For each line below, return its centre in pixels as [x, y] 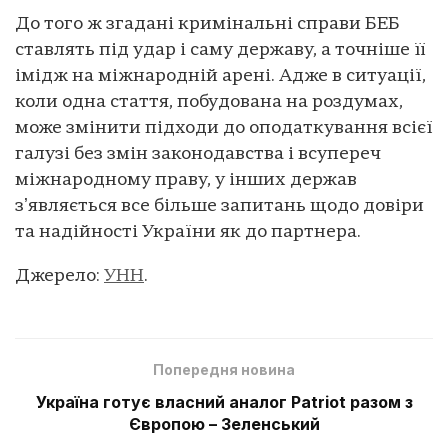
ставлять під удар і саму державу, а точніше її [220, 50]
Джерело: [59, 276]
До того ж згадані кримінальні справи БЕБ [207, 24]
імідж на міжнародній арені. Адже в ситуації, [220, 76]
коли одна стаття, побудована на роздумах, [209, 102]
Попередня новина [224, 369]
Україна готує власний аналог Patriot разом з [224, 401]
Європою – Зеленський [224, 423]
